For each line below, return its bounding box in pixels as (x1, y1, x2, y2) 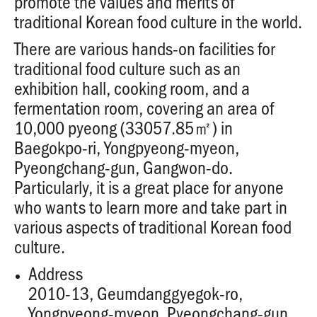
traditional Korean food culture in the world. (14, 9, 302, 34)
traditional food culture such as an (14, 56, 241, 81)
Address (28, 261, 83, 286)
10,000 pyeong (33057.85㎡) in (14, 115, 233, 140)
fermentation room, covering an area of (14, 96, 274, 120)
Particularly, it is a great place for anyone (14, 175, 284, 200)
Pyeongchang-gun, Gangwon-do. (14, 155, 233, 180)
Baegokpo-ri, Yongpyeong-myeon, (14, 135, 239, 160)
